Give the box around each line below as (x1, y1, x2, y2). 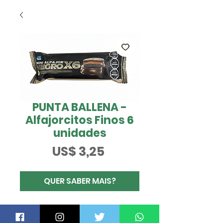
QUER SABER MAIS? (43, 175, 116, 187)
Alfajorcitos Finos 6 (25, 112, 134, 128)
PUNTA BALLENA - (32, 100, 127, 115)
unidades (53, 125, 107, 141)
